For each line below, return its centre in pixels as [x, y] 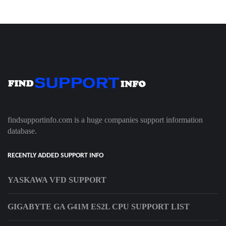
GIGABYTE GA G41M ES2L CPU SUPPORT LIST [99, 207]
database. [22, 131]
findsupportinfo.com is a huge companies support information [105, 120]
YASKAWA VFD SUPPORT [57, 180]
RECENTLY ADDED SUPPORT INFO [55, 156]
